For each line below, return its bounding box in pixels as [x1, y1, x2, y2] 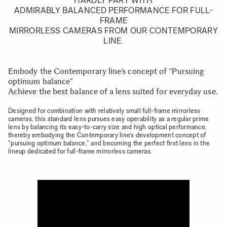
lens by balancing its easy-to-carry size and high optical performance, [8, 123, 207, 131]
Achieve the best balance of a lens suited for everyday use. [8, 87, 218, 96]
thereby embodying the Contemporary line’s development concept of [8, 131, 206, 139]
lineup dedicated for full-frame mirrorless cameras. [8, 147, 153, 155]
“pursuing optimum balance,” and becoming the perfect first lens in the [8, 139, 210, 147]
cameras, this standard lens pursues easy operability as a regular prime [8, 115, 209, 123]
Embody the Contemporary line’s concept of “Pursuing [8, 66, 204, 76]
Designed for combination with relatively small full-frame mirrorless [8, 107, 201, 115]
